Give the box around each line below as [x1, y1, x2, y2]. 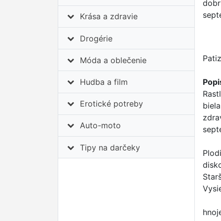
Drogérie [80, 33, 113, 43]
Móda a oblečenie [80, 55, 147, 65]
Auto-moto [80, 120, 121, 131]
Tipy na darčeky [80, 142, 141, 152]
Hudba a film [80, 77, 128, 87]
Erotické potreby [80, 99, 144, 109]
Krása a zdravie [80, 11, 138, 22]
